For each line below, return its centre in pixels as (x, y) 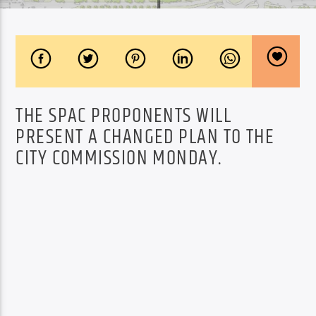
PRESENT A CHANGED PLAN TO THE (145, 137)
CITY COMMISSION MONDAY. (119, 158)
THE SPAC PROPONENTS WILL (123, 116)
